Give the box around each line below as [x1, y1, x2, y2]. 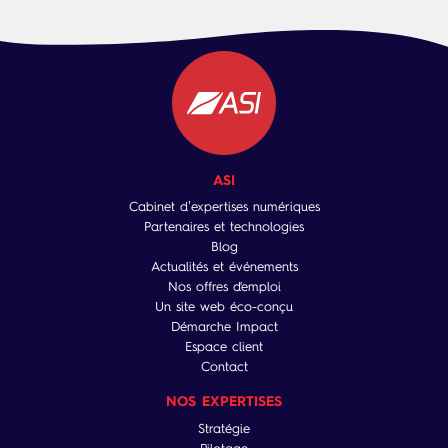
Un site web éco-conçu [155, 299, 293, 314]
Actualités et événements [150, 259, 298, 274]
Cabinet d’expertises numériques [128, 199, 320, 214]
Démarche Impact [170, 319, 278, 334]
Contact [200, 359, 248, 374]
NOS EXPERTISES [166, 391, 282, 410]
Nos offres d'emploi [167, 279, 281, 294]
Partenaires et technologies [144, 219, 304, 234]
